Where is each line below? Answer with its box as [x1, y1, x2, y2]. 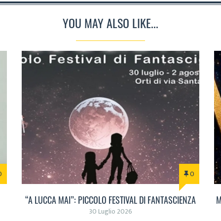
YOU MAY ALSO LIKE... [63, 14, 158, 32]
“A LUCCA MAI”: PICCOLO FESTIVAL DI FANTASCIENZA [25, 193, 196, 207]
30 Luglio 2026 [89, 206, 132, 218]
